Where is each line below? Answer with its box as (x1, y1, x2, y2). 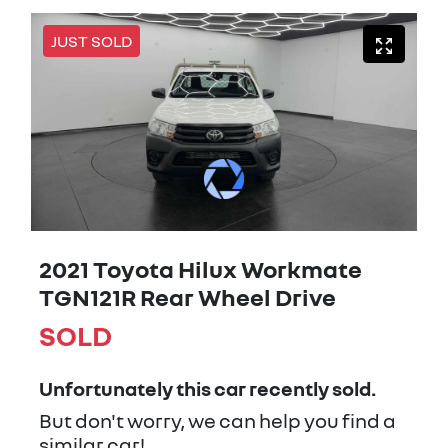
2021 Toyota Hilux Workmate (39, 253, 362, 283)
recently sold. (246, 375, 376, 400)
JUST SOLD (51, 31, 132, 52)
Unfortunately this (39, 375, 214, 400)
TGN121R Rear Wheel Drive (39, 281, 336, 311)
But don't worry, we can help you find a (39, 407, 396, 432)
